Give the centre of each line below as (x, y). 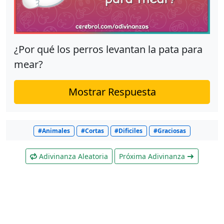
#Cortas (92, 131)
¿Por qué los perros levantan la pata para (108, 49)
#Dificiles (129, 131)
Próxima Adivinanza (153, 156)
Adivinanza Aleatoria (72, 156)
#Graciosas (169, 131)
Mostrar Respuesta (112, 92)
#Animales (54, 131)
